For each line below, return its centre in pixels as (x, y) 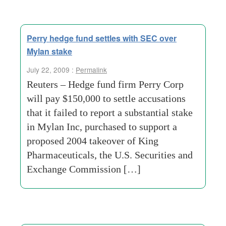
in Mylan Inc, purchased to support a (102, 127)
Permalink (91, 70)
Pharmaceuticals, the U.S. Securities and (110, 155)
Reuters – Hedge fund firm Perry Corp (105, 84)
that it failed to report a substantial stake (110, 112)
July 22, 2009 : (51, 70)
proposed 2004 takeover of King (93, 141)
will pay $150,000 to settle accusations (106, 98)
